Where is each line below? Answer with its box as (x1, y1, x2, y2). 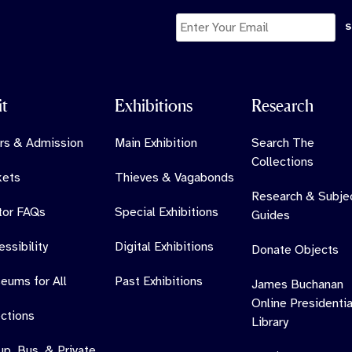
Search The (251, 135, 314, 152)
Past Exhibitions (114, 273, 203, 290)
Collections (251, 154, 313, 170)
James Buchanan (251, 277, 343, 293)
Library (251, 314, 288, 331)
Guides (251, 207, 290, 224)
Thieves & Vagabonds (114, 170, 234, 186)
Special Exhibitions (114, 204, 218, 221)
